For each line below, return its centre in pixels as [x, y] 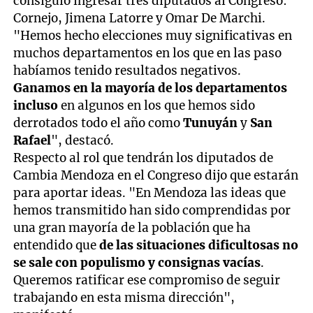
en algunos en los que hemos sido [157, 105]
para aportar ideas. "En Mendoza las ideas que [150, 192]
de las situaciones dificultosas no [198, 245]
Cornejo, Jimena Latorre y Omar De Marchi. [140, 18]
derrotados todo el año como [99, 123]
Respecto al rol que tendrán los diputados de [144, 158]
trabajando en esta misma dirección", [124, 297]
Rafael [32, 140]
